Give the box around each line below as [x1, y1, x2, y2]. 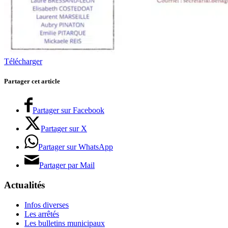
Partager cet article [4, 77, 60, 85]
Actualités [4, 179, 45, 190]
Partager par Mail [39, 161, 95, 170]
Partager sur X [41, 124, 87, 133]
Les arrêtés [24, 209, 59, 218]
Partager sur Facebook [33, 106, 104, 115]
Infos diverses [24, 200, 69, 209]
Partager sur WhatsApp [38, 142, 113, 152]
